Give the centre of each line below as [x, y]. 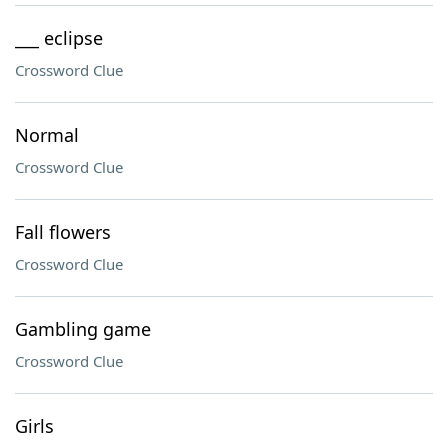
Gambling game [83, 329]
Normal [47, 135]
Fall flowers [63, 232]
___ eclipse [59, 38]
